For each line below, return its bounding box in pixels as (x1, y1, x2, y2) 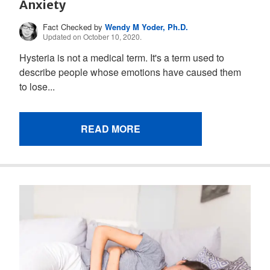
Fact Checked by (43, 20, 105, 33)
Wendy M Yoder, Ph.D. (105, 20, 189, 33)
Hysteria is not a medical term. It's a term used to (19, 50, 224, 64)
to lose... (19, 79, 55, 93)
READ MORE (81, 121, 140, 136)
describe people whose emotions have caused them (19, 64, 241, 79)
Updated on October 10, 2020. (43, 31, 142, 42)
